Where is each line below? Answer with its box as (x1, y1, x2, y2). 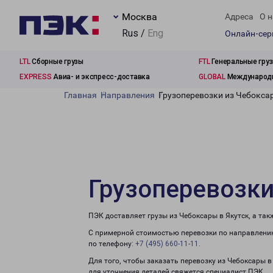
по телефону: (88, 239, 135, 248)
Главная (64, 90, 97, 100)
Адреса (225, 12, 253, 22)
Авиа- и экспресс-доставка (51, 73, 150, 81)
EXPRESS (19, 73, 52, 81)
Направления (101, 90, 155, 100)
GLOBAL (199, 73, 225, 81)
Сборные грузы (30, 57, 83, 66)
